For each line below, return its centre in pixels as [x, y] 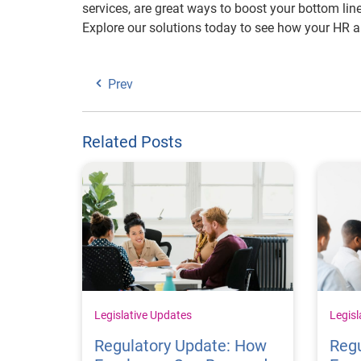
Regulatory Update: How [180, 345]
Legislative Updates [143, 315]
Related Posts [132, 142]
